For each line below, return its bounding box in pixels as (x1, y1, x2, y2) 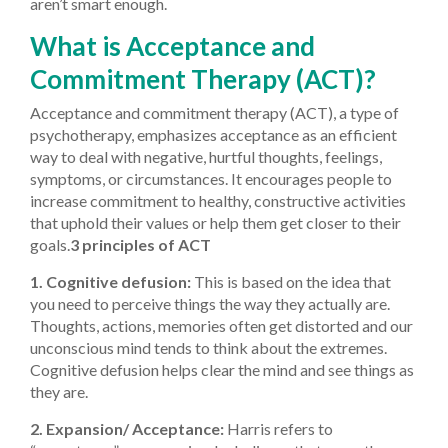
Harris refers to (227, 418, 333, 438)
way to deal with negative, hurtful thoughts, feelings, (30, 146, 382, 166)
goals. (30, 234, 70, 254)
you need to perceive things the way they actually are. (30, 293, 390, 313)
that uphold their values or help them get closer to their (30, 212, 401, 232)
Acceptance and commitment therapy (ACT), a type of (30, 102, 399, 122)
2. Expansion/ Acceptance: (30, 418, 227, 438)
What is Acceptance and (30, 29, 315, 62)
